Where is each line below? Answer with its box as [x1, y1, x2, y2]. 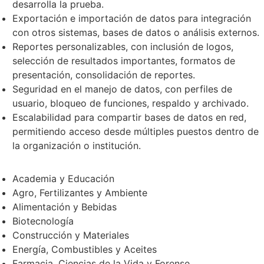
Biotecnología [12, 215, 74, 227]
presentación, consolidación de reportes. [12, 69, 195, 81]
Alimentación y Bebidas [12, 201, 117, 213]
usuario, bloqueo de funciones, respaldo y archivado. [12, 97, 249, 110]
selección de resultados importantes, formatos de [12, 55, 235, 67]
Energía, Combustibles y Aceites [12, 243, 157, 256]
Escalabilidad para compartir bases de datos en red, [12, 111, 246, 124]
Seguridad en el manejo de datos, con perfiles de [12, 83, 232, 95]
